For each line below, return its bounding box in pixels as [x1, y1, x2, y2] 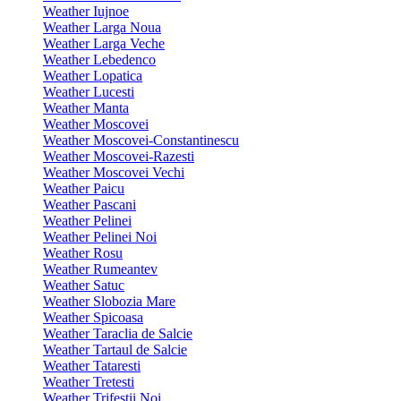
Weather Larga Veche [43, 36, 165, 51]
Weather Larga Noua [43, 20, 161, 35]
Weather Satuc [43, 277, 124, 293]
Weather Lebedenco [43, 52, 156, 67]
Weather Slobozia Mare [43, 294, 175, 309]
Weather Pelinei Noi [43, 229, 157, 244]
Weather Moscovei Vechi [43, 165, 184, 180]
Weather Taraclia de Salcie [43, 326, 192, 341]
